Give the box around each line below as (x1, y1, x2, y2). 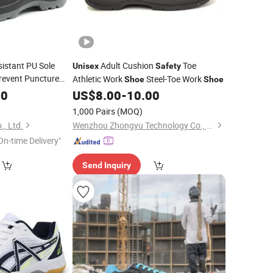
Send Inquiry (82, 160, 131, 170)
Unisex (72, 61, 99, 71)
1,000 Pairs (72, 105, 115, 117)
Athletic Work (72, 73, 124, 85)
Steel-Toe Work (144, 73, 204, 85)
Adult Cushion (98, 60, 155, 71)
